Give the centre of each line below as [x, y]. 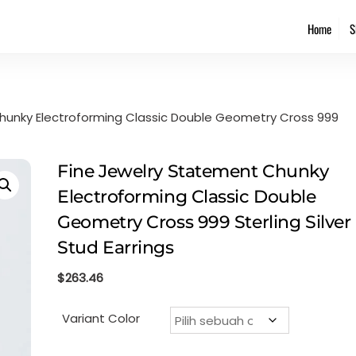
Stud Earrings [116, 247]
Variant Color [101, 319]
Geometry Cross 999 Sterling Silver [204, 222]
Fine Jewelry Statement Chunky [193, 171]
